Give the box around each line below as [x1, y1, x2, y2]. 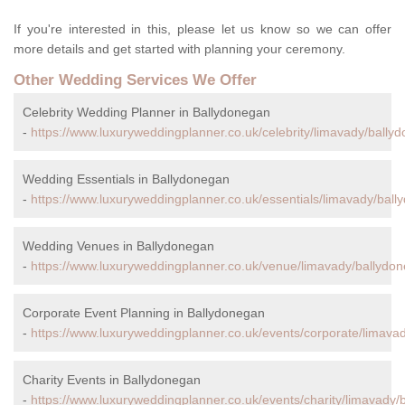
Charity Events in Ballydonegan [23, 372, 201, 388]
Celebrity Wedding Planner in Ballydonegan [23, 105, 270, 120]
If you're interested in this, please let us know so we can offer [14, 22, 391, 37]
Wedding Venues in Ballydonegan [23, 239, 214, 254]
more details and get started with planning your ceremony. [14, 42, 345, 57]
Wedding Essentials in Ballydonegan [23, 172, 230, 187]
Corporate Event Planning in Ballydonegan [23, 306, 265, 321]
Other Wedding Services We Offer [14, 71, 257, 89]
